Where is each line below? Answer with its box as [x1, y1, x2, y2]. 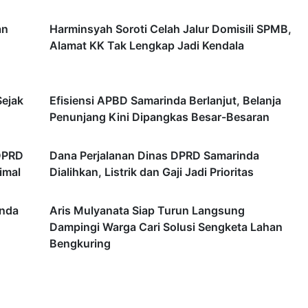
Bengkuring [49, 236, 111, 250]
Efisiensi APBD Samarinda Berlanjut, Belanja [49, 93, 281, 107]
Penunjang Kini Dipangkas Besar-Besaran [49, 109, 269, 124]
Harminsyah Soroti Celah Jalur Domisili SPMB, [49, 21, 291, 36]
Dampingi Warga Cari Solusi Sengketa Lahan [49, 219, 283, 234]
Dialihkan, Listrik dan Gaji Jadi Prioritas [49, 164, 254, 179]
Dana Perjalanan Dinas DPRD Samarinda [49, 148, 259, 162]
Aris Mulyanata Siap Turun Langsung [49, 203, 245, 217]
